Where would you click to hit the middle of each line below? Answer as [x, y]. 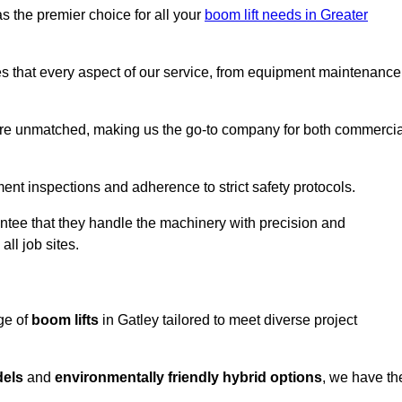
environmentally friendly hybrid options [188, 378]
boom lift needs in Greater [286, 15]
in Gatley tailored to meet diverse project [228, 320]
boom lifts [65, 320]
